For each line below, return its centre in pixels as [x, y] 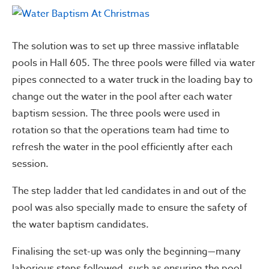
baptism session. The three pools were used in [116, 113]
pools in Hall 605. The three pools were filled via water [134, 63]
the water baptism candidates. [80, 224]
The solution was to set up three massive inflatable [125, 46]
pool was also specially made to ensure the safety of [130, 207]
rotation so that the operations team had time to [121, 130]
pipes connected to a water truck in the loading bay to [132, 80]
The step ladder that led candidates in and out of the [129, 191]
